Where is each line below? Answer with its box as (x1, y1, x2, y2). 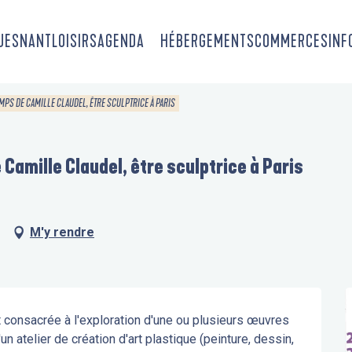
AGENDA (97, 31, 145, 52)
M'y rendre (30, 225, 94, 240)
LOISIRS (51, 31, 97, 52)
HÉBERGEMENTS (159, 31, 255, 52)
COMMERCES (254, 31, 328, 52)
